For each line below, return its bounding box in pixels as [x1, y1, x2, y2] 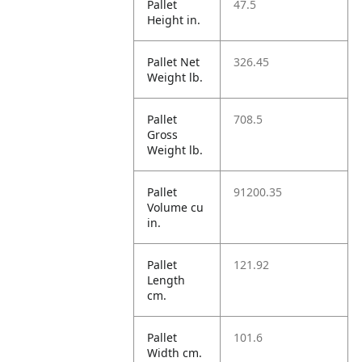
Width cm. [147, 345, 203, 360]
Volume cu [147, 200, 204, 215]
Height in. [147, 12, 201, 27]
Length [147, 272, 186, 288]
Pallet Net [147, 54, 200, 69]
